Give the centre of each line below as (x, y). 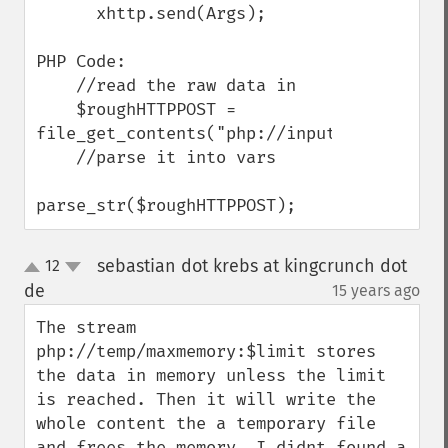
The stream (86, 327)
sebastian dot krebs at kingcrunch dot (251, 266)
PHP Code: (81, 61)
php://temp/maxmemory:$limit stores (206, 351)
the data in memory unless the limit (211, 375)
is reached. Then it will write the (206, 399)
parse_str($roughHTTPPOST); (166, 205)
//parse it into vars (56, 157)
